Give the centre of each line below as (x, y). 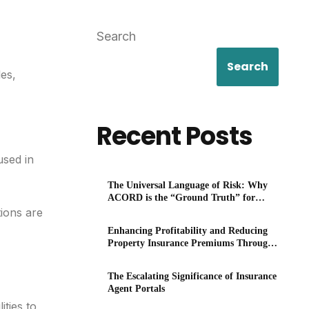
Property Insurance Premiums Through (191, 243)
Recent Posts (175, 136)
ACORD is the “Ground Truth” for (182, 198)
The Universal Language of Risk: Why (188, 186)
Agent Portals (137, 289)
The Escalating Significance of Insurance (192, 277)
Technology (131, 256)
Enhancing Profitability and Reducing (188, 231)
